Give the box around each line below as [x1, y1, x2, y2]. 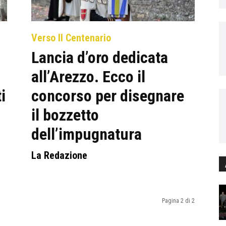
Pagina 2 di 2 [162, 197, 195, 204]
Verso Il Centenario [31, 32, 111, 44]
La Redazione [31, 149, 87, 161]
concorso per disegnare [31, 86, 184, 105]
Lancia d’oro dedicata [31, 48, 168, 67]
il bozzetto [31, 105, 99, 125]
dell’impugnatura [31, 125, 142, 144]
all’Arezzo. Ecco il [31, 67, 145, 86]
